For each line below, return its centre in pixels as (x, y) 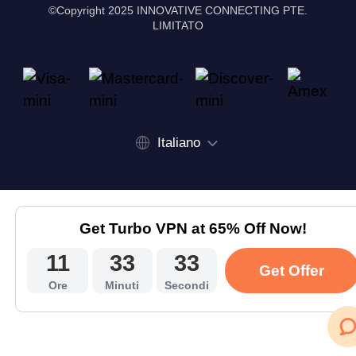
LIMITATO (178, 26)
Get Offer (292, 270)
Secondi (187, 285)
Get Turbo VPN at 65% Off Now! (193, 229)
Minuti (122, 285)
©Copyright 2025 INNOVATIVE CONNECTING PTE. (178, 11)
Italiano (179, 142)
